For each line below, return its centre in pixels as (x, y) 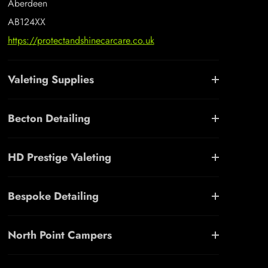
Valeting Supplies (51, 80)
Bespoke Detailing (53, 196)
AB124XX (26, 22)
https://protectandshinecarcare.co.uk (81, 40)
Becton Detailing (49, 118)
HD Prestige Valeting (59, 157)
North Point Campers (60, 235)
